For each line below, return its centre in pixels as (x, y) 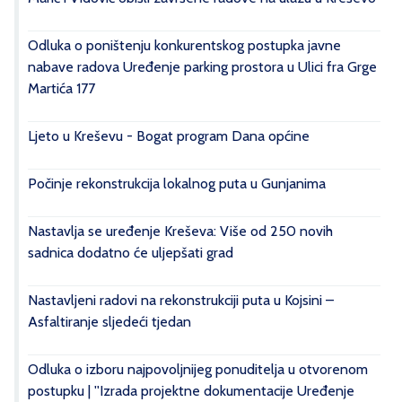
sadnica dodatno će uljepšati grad (131, 252)
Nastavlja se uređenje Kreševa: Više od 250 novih (180, 231)
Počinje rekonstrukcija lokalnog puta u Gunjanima (177, 183)
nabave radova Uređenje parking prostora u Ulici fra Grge (202, 66)
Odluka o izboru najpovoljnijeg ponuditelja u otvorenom (198, 369)
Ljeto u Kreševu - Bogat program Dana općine (169, 135)
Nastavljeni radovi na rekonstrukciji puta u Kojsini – (181, 300)
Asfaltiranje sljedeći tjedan (109, 321)
